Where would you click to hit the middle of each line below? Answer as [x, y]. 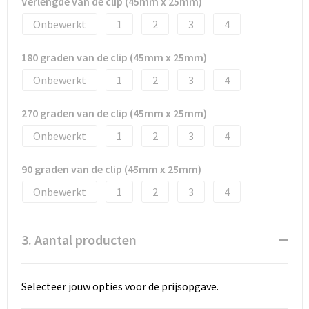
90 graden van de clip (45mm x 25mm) [111, 169]
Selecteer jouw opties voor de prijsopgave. [120, 286]
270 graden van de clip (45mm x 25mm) [114, 113]
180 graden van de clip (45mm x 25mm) [114, 57]
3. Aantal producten [79, 239]
